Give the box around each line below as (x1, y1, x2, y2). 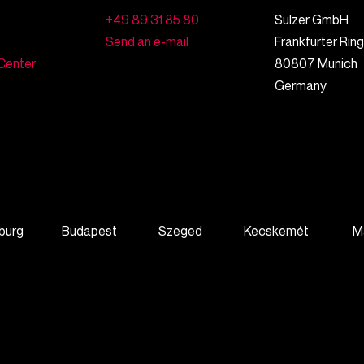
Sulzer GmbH (275, 11, 349, 28)
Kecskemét (244, 223, 310, 239)
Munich (318, 55, 358, 71)
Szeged (158, 223, 203, 239)
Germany (275, 77, 327, 93)
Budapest (62, 223, 118, 239)
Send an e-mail (105, 33, 188, 50)
